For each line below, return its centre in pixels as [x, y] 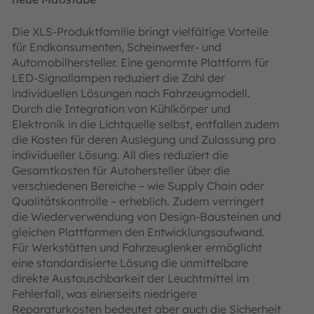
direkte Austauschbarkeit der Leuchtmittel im [131, 278]
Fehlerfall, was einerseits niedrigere [104, 294]
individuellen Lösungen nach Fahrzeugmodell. [131, 93]
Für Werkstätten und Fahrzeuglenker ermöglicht [137, 247]
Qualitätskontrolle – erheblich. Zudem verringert [138, 201]
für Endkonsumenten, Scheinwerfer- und [117, 47]
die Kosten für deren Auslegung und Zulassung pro [144, 139]
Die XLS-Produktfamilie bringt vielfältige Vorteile [140, 32]
